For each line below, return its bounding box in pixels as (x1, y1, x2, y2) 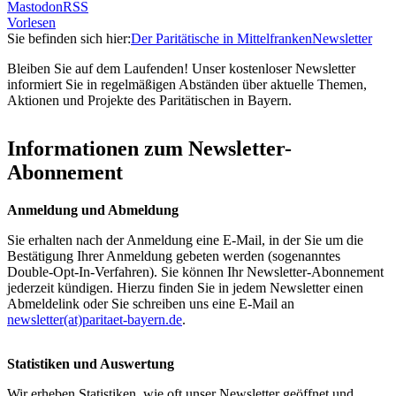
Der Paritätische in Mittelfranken (131, 31, 312, 47)
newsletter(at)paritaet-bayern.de (7, 312, 182, 328)
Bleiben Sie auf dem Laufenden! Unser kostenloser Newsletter (7, 61, 355, 77)
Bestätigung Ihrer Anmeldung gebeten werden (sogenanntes (7, 248, 340, 264)
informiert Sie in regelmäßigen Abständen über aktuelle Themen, (7, 77, 367, 93)
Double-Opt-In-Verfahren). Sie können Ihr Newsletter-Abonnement (7, 264, 384, 280)
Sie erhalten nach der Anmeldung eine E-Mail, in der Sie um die (7, 232, 363, 248)
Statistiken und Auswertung (7, 356, 174, 372)
